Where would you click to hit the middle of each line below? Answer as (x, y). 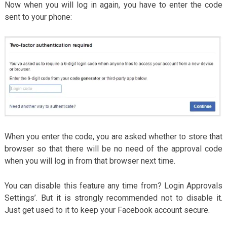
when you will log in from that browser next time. (90, 161)
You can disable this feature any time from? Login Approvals (113, 185)
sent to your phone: (38, 17)
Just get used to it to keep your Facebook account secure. (107, 210)
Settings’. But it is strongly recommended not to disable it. (113, 198)
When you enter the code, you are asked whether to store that (113, 136)
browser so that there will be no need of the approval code (113, 148)
